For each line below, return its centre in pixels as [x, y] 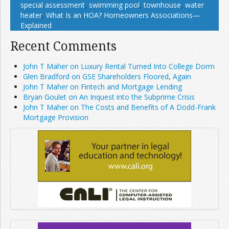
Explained [36, 26]
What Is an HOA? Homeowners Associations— [123, 15]
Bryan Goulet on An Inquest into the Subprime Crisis [109, 97]
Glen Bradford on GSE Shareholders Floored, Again [107, 77]
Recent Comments [63, 46]
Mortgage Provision [56, 118]
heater [31, 15]
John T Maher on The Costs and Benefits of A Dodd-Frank [119, 107]
